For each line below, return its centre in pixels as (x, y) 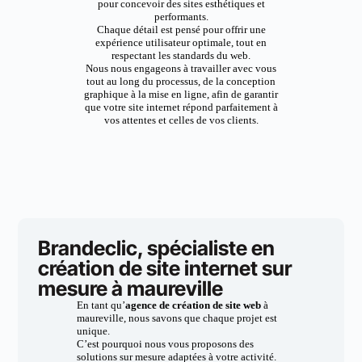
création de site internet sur (165, 268)
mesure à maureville (131, 288)
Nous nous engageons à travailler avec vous (181, 68)
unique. (93, 331)
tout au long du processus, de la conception (181, 81)
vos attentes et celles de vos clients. (181, 120)
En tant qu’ (101, 305)
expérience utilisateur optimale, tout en (181, 42)
